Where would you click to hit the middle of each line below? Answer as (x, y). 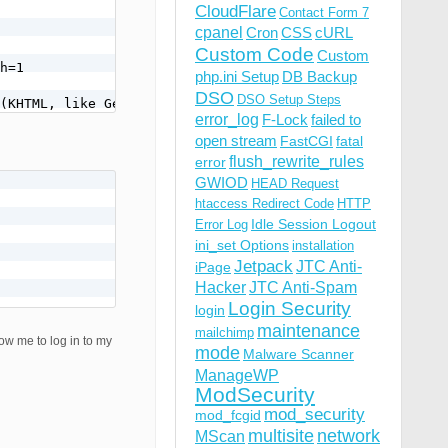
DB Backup (319, 76)
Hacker (220, 287)
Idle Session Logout (313, 224)
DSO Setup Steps (289, 99)
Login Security (289, 308)
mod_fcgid (228, 415)
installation (323, 245)
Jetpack (263, 266)
